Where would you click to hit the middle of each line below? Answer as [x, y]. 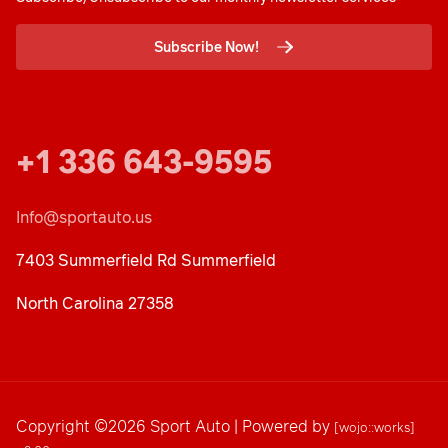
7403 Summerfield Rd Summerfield [146, 260]
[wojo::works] [374, 427]
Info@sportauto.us [84, 217]
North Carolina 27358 [95, 303]
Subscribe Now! [206, 46]
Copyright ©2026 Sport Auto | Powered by [175, 426]
